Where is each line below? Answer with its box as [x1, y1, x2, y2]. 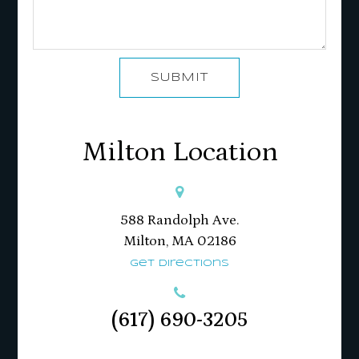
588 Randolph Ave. [119, 212, 240, 229]
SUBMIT [151, 71, 208, 83]
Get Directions [130, 259, 229, 268]
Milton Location [81, 135, 278, 167]
